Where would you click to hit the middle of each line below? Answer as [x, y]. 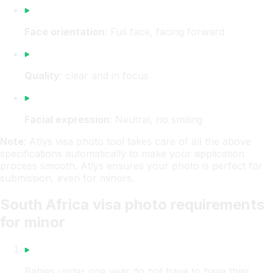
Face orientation [65, 31]
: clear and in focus [104, 75]
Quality [42, 75]
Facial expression [67, 119]
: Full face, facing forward [165, 31]
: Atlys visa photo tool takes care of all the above [137, 141]
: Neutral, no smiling [156, 119]
